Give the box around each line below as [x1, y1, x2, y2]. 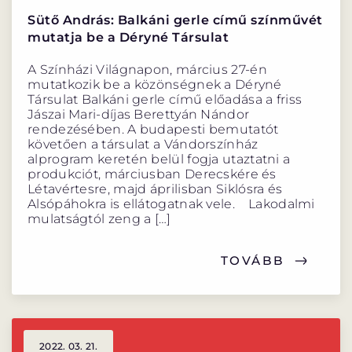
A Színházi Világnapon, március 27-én [27, 62, 267, 78]
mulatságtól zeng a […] [27, 211, 171, 227]
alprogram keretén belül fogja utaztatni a [27, 152, 291, 167]
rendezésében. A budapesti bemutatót [27, 122, 279, 137]
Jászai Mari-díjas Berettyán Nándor [27, 107, 250, 123]
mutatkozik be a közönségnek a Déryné [27, 77, 282, 93]
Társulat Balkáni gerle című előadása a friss [27, 92, 302, 108]
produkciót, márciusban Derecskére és [27, 167, 277, 182]
